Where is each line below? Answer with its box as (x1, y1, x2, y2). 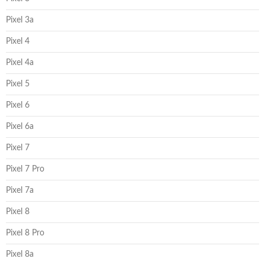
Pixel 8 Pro (6, 228, 44, 237)
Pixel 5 (6, 79, 30, 88)
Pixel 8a (6, 250, 34, 258)
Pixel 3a (6, 15, 34, 24)
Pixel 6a (6, 122, 34, 131)
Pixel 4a (6, 58, 34, 67)
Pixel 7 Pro (6, 164, 44, 173)
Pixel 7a (6, 186, 34, 195)
